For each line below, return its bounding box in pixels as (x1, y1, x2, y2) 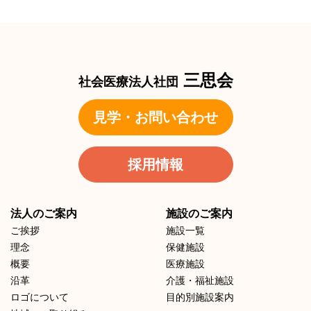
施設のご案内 (166, 208, 233, 220)
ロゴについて (10, 292, 69, 303)
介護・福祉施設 (166, 275, 234, 287)
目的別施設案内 (166, 292, 234, 303)
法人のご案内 (10, 208, 77, 220)
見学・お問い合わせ (93, 110, 218, 126)
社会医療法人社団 (78, 75, 178, 90)
